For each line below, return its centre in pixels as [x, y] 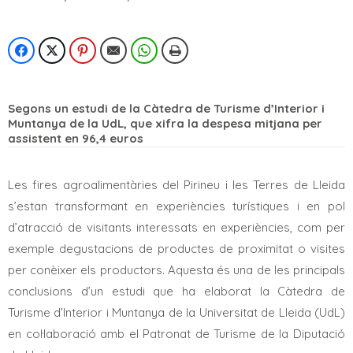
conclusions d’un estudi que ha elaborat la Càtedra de [176, 291]
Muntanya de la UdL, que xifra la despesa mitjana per [165, 123]
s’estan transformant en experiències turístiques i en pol [176, 206]
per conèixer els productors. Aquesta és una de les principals [176, 269]
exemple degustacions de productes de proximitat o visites [176, 248]
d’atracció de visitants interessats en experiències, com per [176, 227]
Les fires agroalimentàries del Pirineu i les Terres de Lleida [176, 184]
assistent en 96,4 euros [76, 138]
